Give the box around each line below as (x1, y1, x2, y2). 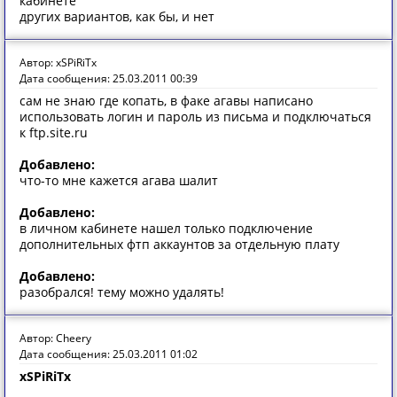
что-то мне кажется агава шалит (19, 172, 218, 189)
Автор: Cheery (19, 331, 91, 346)
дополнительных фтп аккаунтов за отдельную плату (19, 236, 339, 253)
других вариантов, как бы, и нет (19, 8, 214, 25)
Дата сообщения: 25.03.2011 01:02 (19, 346, 198, 362)
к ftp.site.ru (19, 124, 88, 141)
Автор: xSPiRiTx (19, 55, 97, 70)
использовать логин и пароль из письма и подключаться (19, 108, 371, 125)
